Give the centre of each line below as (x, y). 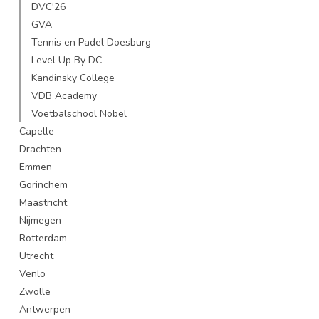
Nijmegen (40, 220)
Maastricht (43, 203)
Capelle (37, 131)
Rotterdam (43, 238)
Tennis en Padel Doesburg (91, 42)
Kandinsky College (73, 78)
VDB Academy (64, 96)
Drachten (40, 149)
